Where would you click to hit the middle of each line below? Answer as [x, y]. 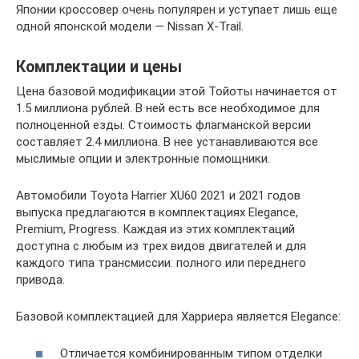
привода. [40, 279]
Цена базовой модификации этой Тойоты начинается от [177, 91]
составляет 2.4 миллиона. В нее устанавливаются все [167, 141]
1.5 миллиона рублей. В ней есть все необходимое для [168, 108]
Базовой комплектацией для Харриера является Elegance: [178, 316]
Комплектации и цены [99, 67]
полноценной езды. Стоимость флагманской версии [163, 125]
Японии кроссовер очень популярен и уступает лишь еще [177, 9]
